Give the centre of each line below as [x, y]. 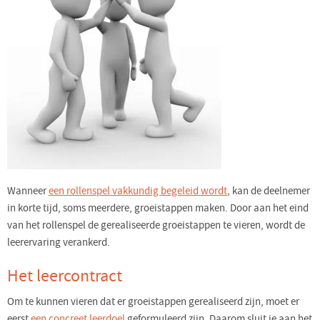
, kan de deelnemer [269, 191]
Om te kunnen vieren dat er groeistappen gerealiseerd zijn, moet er [153, 301]
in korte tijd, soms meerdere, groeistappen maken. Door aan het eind [158, 209]
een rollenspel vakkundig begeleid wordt [138, 191]
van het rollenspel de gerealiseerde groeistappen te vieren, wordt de [156, 226]
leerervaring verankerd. [59, 243]
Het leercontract [65, 276]
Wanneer [28, 191]
